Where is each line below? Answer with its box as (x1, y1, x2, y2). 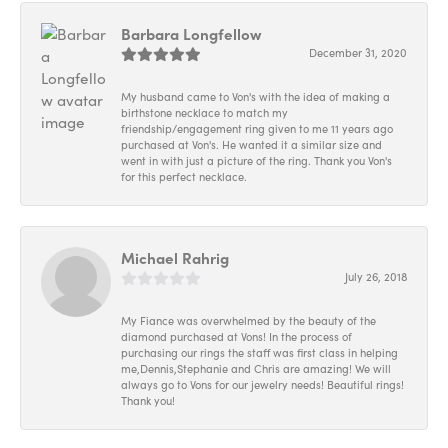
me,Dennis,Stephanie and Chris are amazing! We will (121, 361, 391, 377)
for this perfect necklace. (121, 169, 247, 185)
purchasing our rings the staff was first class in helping (121, 345, 398, 361)
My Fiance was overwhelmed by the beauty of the (121, 313, 376, 329)
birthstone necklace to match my (121, 105, 288, 121)
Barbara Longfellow (121, 23, 262, 45)
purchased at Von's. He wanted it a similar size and (121, 137, 382, 153)
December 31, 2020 (309, 45, 407, 61)
